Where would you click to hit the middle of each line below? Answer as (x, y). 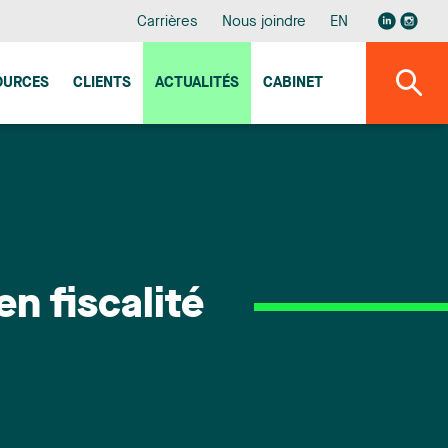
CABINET (293, 83)
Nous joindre (264, 22)
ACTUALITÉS (197, 83)
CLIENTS (102, 83)
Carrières (167, 22)
